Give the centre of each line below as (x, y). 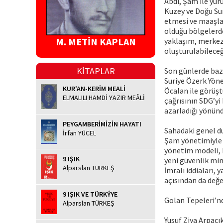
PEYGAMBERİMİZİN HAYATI (102, 124)
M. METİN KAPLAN (96, 42)
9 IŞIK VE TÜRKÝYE (90, 194)
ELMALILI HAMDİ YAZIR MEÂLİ (104, 98)
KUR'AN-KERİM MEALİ (94, 89)
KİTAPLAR (96, 71)
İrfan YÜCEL (79, 133)
